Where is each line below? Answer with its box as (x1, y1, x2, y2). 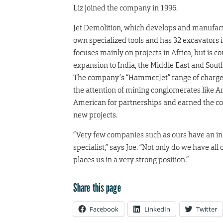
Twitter (196, 205, 217, 214)
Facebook (90, 205, 118, 214)
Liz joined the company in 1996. (73, 3, 178, 13)
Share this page (73, 181, 121, 195)
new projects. (73, 110, 117, 120)
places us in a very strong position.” (73, 155, 189, 165)
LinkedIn (144, 205, 170, 214)
